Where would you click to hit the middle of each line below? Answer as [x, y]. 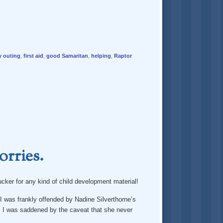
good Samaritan [67, 56]
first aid [33, 56]
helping [101, 56]
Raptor [123, 56]
